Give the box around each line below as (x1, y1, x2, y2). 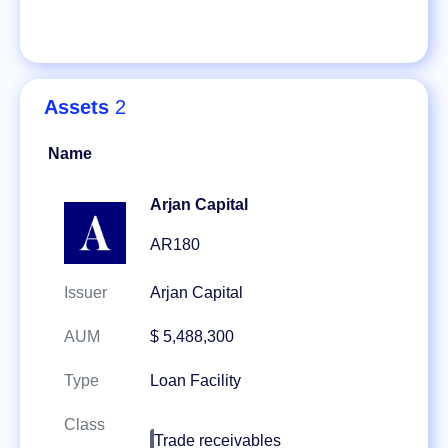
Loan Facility (150, 372, 241, 390)
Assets (44, 96, 109, 119)
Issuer (64, 284, 107, 302)
